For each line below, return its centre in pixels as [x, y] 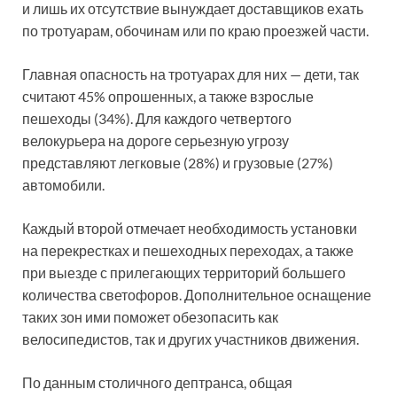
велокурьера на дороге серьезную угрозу [156, 140]
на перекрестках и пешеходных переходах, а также [188, 250]
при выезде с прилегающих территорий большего [184, 272]
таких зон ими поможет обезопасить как [150, 316]
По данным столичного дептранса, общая [157, 382]
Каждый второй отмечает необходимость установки [190, 228]
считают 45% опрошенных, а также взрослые [168, 96]
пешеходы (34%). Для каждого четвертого [157, 118]
